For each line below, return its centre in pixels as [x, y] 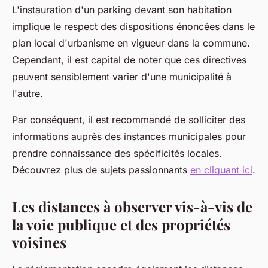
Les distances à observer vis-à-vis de [132, 207]
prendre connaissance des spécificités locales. [117, 153]
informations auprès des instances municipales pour [129, 137]
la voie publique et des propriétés [121, 225]
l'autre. [29, 94]
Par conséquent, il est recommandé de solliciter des [129, 120]
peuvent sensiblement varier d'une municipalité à [122, 77]
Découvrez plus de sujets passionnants [101, 170]
